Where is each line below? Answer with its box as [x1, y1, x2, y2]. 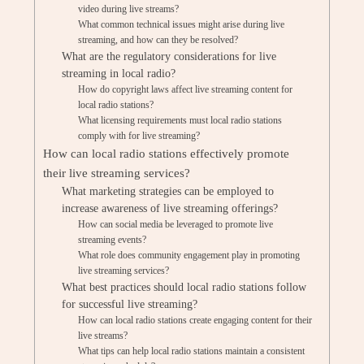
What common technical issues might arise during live [78, 19, 285, 30]
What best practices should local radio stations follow [61, 281, 306, 293]
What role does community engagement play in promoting [78, 249, 301, 261]
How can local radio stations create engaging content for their [78, 314, 313, 326]
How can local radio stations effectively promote [43, 146, 289, 160]
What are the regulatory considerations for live [61, 50, 276, 63]
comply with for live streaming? [78, 130, 201, 141]
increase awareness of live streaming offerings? [61, 202, 278, 214]
